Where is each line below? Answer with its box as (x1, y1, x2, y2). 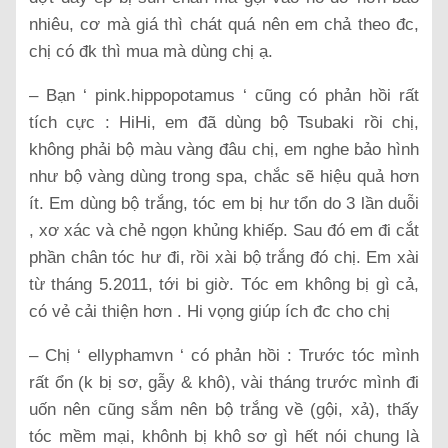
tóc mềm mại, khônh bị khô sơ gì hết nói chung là (29, 426, 419, 446)
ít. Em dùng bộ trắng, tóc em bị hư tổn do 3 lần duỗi (29, 193, 419, 213)
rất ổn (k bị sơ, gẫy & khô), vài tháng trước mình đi (29, 372, 419, 392)
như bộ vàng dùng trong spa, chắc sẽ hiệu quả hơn (29, 166, 419, 186)
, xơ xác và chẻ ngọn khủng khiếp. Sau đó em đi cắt (29, 220, 419, 240)
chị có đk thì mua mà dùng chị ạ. (29, 41, 273, 61)
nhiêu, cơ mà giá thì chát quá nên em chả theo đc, (29, 14, 419, 34)
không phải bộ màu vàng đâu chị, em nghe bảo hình (29, 139, 419, 159)
